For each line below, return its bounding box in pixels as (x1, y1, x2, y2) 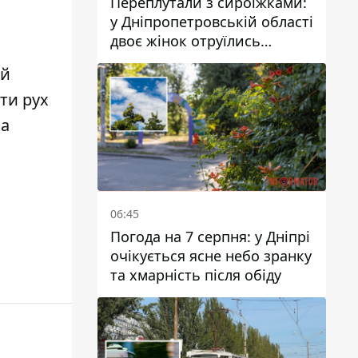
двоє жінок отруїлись (110, 30, 261, 50)
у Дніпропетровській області (110, 11, 313, 31)
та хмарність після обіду (110, 265, 281, 285)
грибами (110, 50, 172, 70)
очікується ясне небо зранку (110, 246, 312, 266)
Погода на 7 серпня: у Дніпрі (110, 227, 310, 247)
